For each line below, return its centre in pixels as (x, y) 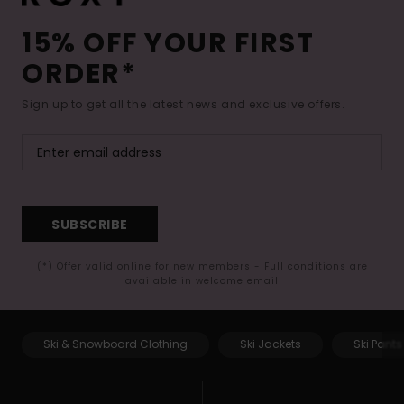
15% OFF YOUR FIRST (168, 44)
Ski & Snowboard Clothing (115, 344)
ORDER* (79, 74)
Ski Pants (378, 344)
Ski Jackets (271, 344)
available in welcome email (202, 281)
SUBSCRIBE (90, 224)
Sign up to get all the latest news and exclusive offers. (184, 105)
